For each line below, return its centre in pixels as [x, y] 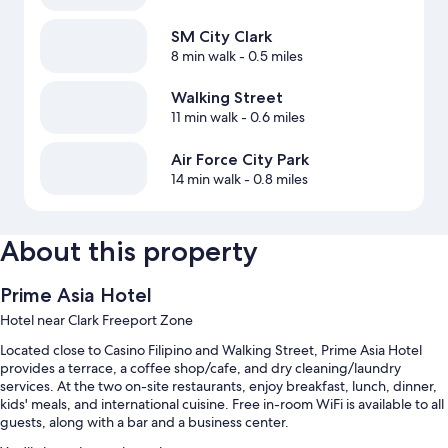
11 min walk [204, 117]
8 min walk [203, 56]
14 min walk [205, 178]
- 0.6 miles [271, 117]
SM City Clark [221, 37]
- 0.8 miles [274, 178]
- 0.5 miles [269, 56]
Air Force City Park [239, 159]
